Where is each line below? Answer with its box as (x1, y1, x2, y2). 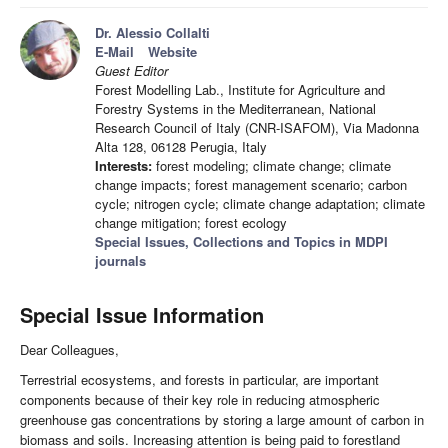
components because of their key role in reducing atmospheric (20, 390, 380, 410)
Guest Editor (95, 61, 168, 81)
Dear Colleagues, (20, 340, 119, 360)
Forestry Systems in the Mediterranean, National (95, 99, 376, 119)
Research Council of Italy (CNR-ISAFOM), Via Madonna (95, 118, 419, 138)
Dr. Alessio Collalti (95, 23, 210, 43)
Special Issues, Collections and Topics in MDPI (95, 232, 388, 252)
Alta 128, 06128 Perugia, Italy (95, 137, 267, 157)
